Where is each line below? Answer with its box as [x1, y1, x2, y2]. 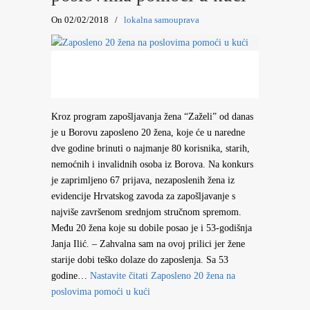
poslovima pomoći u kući [51, 286, 150, 297]
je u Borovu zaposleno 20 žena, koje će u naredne [51, 127, 245, 138]
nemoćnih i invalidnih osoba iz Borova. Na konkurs [51, 159, 253, 170]
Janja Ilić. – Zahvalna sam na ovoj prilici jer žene [51, 239, 245, 249]
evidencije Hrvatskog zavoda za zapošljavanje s [51, 191, 235, 201]
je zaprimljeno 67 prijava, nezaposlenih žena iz [51, 175, 235, 185]
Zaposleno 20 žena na [148, 271, 235, 281]
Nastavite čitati [90, 271, 148, 281]
